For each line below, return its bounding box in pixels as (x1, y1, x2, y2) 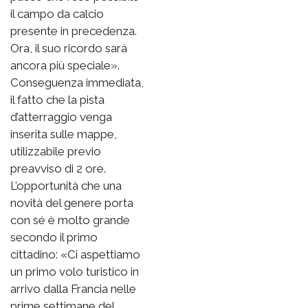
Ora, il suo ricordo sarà (10, 41, 127, 55)
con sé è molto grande (10, 212, 130, 227)
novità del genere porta (10, 195, 133, 210)
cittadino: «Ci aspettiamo (10, 247, 140, 261)
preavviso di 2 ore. (10, 161, 106, 175)
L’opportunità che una (10, 178, 122, 192)
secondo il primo (10, 230, 98, 244)
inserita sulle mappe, (10, 126, 117, 141)
